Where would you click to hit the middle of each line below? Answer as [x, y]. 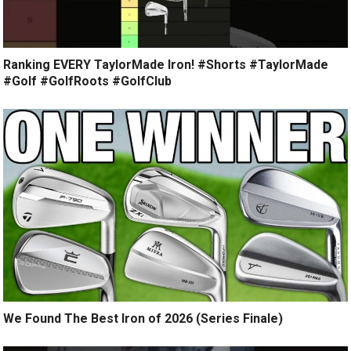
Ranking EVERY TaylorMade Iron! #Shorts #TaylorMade [166, 65]
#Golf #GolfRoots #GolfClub [88, 81]
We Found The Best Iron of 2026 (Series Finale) [143, 318]
